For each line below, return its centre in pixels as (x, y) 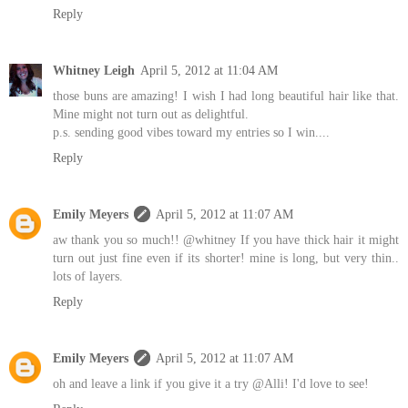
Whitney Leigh (94, 70)
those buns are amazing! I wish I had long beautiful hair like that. (226, 95)
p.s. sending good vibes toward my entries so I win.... (191, 132)
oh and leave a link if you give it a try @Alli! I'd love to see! (211, 383)
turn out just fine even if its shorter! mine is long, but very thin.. (226, 257)
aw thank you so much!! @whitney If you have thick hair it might (226, 239)
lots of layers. (88, 275)
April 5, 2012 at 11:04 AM (209, 70)
